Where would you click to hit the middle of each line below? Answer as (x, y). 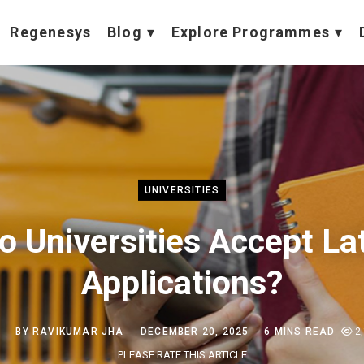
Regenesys (51, 32)
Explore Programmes (250, 32)
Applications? (182, 282)
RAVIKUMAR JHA (78, 331)
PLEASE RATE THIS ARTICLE (182, 354)
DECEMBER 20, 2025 (195, 331)
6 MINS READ (300, 331)
